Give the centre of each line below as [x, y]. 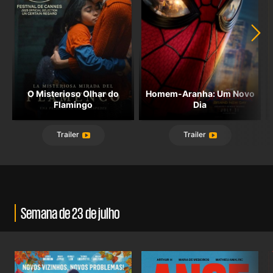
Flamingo [73, 104]
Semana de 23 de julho [70, 212]
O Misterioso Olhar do [73, 93]
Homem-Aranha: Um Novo [200, 93]
